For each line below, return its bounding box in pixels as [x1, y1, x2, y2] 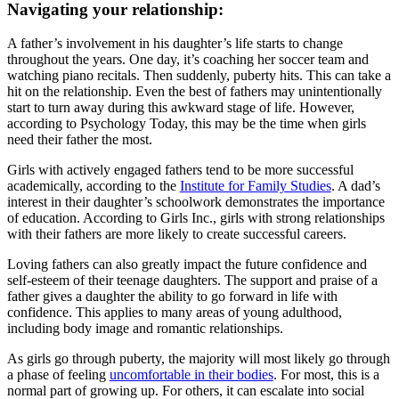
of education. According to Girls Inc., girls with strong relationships [6, 210, 385, 226]
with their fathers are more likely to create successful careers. [6, 226, 346, 242]
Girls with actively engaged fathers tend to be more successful [6, 162, 354, 178]
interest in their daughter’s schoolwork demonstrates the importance [6, 194, 385, 210]
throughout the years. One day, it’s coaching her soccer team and [6, 52, 369, 68]
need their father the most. [6, 132, 152, 148]
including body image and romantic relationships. [6, 321, 283, 337]
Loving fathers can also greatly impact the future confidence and [6, 256, 367, 273]
